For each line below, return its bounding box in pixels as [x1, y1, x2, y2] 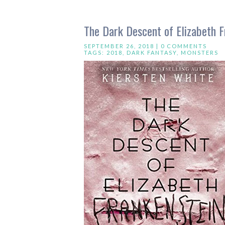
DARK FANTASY [127, 49, 177, 56]
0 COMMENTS [161, 43, 207, 49]
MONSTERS [181, 49, 218, 56]
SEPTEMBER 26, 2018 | [84, 43, 161, 49]
